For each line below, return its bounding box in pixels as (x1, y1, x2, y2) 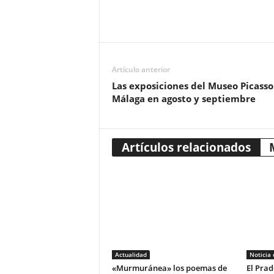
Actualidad (114, 250, 147, 259)
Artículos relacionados (121, 139, 251, 155)
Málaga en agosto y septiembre (111, 92, 256, 105)
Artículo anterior (111, 64, 170, 75)
